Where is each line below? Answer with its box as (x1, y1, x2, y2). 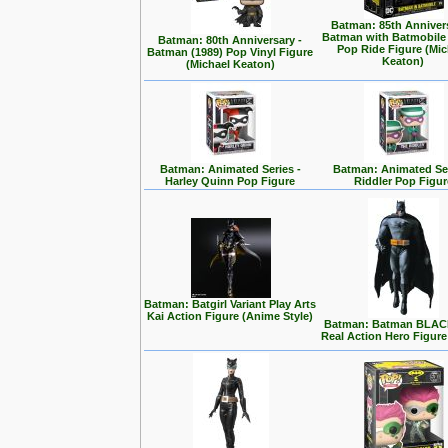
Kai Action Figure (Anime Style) (147, 310, 314, 322)
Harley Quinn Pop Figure (165, 175, 296, 187)
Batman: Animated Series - (160, 163, 301, 175)
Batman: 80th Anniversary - (158, 34, 303, 46)
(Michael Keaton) (186, 58, 275, 70)
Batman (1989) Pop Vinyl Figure (147, 46, 314, 58)
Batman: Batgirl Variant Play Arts (144, 298, 317, 310)
